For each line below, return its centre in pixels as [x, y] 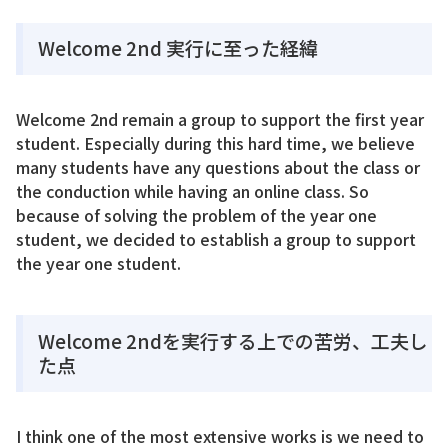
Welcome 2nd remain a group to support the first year [220, 119]
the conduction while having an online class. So [192, 191]
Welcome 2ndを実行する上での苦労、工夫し [233, 340]
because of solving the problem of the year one [196, 215]
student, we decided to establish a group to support [216, 239]
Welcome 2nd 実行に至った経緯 [178, 48]
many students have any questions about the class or [218, 167]
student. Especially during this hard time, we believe [215, 143]
